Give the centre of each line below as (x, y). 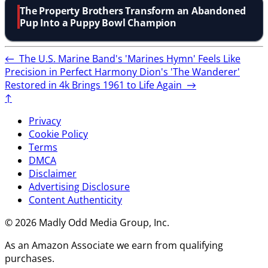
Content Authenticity (75, 200)
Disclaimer (53, 173)
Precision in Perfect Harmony (72, 71)
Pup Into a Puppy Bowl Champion (98, 22)
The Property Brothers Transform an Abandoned (133, 10)
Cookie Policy (58, 134)
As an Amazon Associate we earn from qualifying (114, 245)
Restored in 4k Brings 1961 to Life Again (96, 85)
